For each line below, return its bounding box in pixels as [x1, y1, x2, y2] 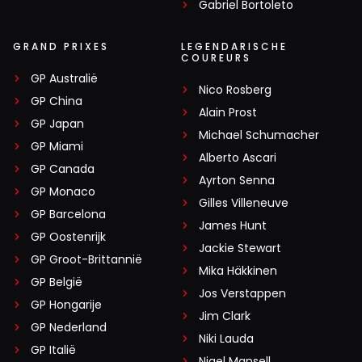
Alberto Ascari [199, 149, 276, 166]
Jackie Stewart [199, 240, 281, 257]
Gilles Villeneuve [199, 195, 288, 212]
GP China [31, 93, 82, 110]
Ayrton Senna [199, 172, 275, 189]
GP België [31, 274, 82, 291]
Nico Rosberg [199, 82, 271, 99]
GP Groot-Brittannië [31, 251, 142, 268]
